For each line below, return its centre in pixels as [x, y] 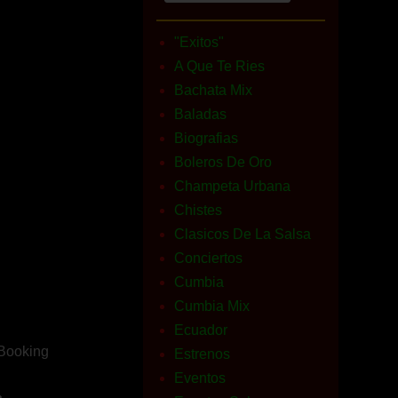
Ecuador [201, 330]
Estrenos [202, 354]
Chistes [198, 210]
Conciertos [208, 258]
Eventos [200, 378]
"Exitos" [199, 42]
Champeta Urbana [232, 186]
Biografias [206, 138]
